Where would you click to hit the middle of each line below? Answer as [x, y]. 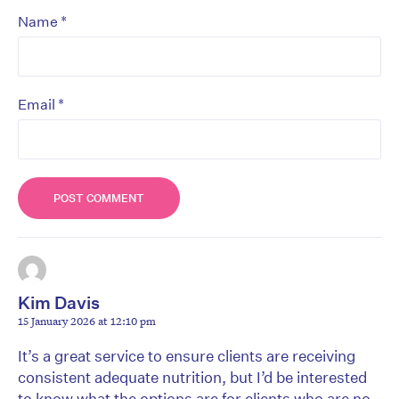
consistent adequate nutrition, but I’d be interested [192, 378]
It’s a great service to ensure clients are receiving [187, 356]
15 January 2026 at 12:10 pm [87, 321]
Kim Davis [59, 303]
